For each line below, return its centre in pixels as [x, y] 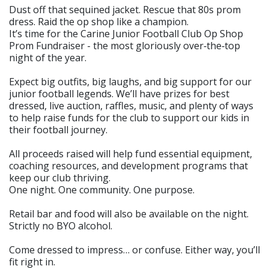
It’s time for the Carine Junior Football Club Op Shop [126, 33]
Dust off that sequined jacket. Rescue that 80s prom [125, 9]
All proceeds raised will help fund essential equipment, [131, 153]
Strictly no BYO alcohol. [61, 225]
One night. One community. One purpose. [102, 189]
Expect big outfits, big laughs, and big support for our [130, 81]
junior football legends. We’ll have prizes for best [119, 93]
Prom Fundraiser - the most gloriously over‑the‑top [125, 45]
